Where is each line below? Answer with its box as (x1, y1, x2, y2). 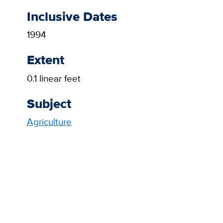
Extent (26, 50, 64, 70)
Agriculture (26, 115, 72, 129)
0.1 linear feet (26, 71, 81, 85)
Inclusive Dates (26, 6, 117, 26)
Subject (26, 93, 71, 113)
